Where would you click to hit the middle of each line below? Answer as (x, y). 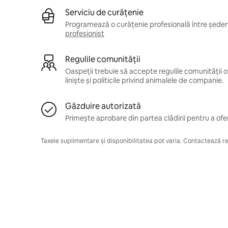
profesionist (85, 33)
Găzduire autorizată (103, 106)
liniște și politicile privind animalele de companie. (144, 80)
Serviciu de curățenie (104, 12)
